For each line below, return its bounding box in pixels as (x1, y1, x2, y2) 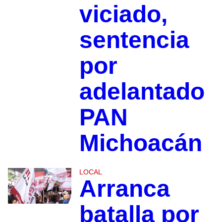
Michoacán (79, 130, 202, 157)
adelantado (79, 78, 205, 105)
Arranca (79, 175, 170, 202)
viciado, (79, 1, 167, 28)
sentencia (79, 27, 189, 54)
